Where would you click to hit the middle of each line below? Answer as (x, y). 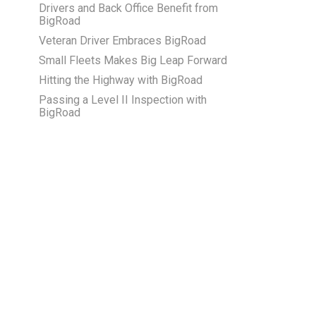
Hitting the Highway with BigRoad (121, 80)
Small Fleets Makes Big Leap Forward (133, 61)
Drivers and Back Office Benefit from (128, 8)
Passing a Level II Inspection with (123, 100)
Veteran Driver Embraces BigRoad (122, 41)
